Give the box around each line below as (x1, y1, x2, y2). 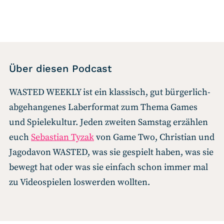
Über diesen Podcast (9, 62, 111, 74)
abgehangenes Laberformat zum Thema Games (9, 101, 197, 113)
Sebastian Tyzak (31, 131, 94, 143)
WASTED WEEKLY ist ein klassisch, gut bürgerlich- (9, 86, 210, 98)
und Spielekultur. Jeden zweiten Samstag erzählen (9, 116, 208, 128)
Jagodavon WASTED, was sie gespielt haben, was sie (9, 146, 213, 158)
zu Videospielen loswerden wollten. (9, 176, 150, 188)
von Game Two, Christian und (94, 131, 214, 143)
